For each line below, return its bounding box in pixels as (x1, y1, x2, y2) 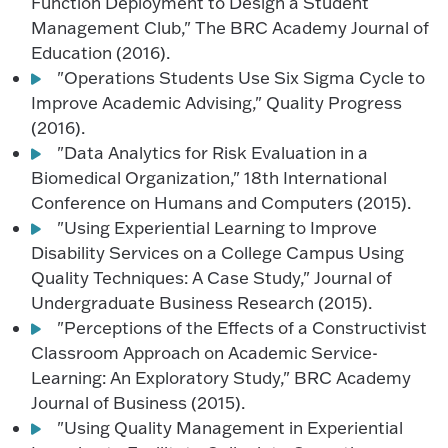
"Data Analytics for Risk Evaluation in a (57, 142, 369, 163)
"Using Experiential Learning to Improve (57, 217, 378, 238)
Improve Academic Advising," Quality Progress (31, 92, 403, 113)
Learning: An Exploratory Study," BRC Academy (31, 367, 412, 388)
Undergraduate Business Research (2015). (31, 292, 373, 313)
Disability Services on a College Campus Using (31, 242, 405, 263)
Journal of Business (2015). (31, 392, 246, 413)
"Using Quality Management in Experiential (57, 417, 404, 438)
